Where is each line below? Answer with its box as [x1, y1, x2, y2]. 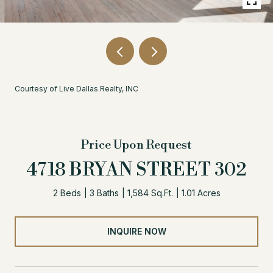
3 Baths [89, 188, 119, 198]
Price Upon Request [81, 138, 192, 153]
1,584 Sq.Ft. [127, 188, 173, 198]
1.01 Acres [181, 188, 221, 198]
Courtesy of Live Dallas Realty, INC [15, 84, 138, 93]
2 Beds [52, 188, 81, 198]
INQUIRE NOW [107, 225, 166, 236]
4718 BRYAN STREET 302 [26, 158, 247, 182]
